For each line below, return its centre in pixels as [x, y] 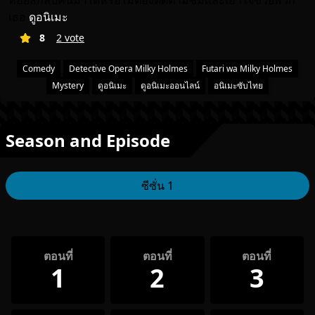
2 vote [70, 38]
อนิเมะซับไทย [238, 85]
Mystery [68, 85]
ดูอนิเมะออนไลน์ [170, 85]
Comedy [39, 69]
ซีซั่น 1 [157, 186]
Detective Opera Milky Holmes [128, 69]
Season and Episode [88, 140]
